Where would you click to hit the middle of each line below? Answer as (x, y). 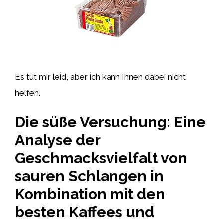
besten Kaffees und (85, 212)
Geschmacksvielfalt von (101, 158)
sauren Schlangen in (89, 176)
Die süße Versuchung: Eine (110, 122)
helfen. (28, 93)
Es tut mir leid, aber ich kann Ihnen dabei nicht (100, 77)
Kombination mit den (90, 194)
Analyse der (57, 140)
